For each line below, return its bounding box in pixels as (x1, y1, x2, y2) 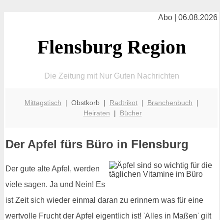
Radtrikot (110, 98, 137, 107)
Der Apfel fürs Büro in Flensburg (5, 137, 189, 151)
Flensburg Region (37, 35, 186, 58)
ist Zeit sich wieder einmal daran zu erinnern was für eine (5, 196, 203, 205)
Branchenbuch (147, 98, 192, 107)
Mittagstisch (25, 98, 61, 107)
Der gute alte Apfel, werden (5, 165, 100, 173)
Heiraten (83, 109, 110, 117)
